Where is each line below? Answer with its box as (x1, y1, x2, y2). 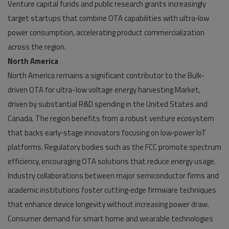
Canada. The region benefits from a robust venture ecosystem (8, 112, 214, 124)
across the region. (8, 41, 66, 53)
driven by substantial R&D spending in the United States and (8, 98, 208, 110)
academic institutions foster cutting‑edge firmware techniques (8, 184, 216, 196)
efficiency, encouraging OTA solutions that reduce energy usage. (8, 155, 216, 167)
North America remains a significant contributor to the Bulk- (8, 70, 204, 81)
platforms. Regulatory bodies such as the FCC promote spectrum (8, 141, 221, 153)
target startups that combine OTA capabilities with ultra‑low (8, 12, 209, 24)
